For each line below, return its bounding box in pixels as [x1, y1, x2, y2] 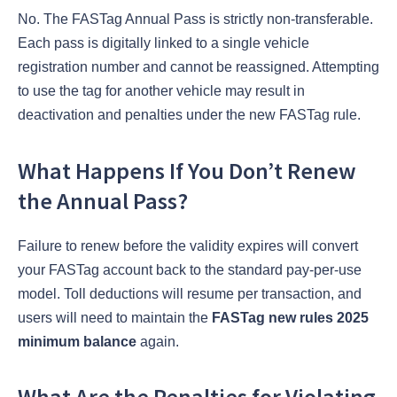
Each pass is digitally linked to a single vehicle [18, 35, 309, 51]
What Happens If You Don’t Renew [18, 155, 356, 185]
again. [136, 333, 179, 349]
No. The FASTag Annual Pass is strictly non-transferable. [18, 12, 373, 27]
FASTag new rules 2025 [212, 309, 369, 325]
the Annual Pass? [18, 185, 188, 215]
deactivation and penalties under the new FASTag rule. [18, 107, 361, 123]
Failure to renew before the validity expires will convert [18, 237, 358, 253]
